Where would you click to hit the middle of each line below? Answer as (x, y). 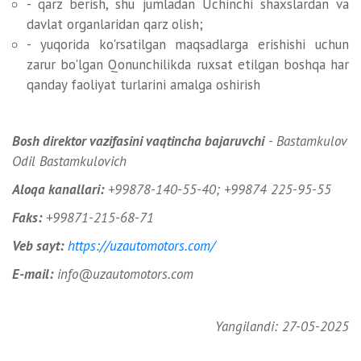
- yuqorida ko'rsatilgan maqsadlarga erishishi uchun (188, 44)
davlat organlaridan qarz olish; (115, 24)
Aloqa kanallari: (58, 189)
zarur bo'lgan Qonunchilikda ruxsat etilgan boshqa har (188, 64)
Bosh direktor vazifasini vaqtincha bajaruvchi (138, 141)
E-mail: (33, 274)
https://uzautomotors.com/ (141, 246)
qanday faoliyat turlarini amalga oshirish (143, 85)
